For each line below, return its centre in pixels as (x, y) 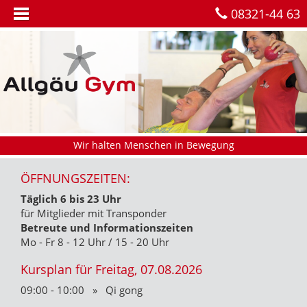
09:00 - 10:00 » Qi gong (82, 290)
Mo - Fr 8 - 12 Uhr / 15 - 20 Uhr (95, 242)
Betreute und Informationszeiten (107, 228)
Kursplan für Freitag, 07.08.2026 (111, 270)
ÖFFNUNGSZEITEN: (75, 179)
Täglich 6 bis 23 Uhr (71, 199)
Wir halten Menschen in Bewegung (153, 146)
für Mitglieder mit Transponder (94, 213)
